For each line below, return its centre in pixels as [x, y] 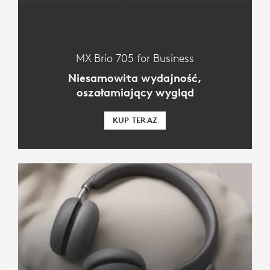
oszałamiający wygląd [135, 93]
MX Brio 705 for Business [135, 58]
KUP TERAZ [135, 121]
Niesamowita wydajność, [135, 78]
